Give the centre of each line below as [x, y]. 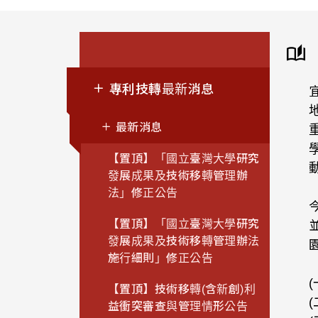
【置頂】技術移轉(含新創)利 [182, 290]
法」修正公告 [143, 193]
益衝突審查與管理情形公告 [178, 307]
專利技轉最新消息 [160, 90]
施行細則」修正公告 [161, 258]
